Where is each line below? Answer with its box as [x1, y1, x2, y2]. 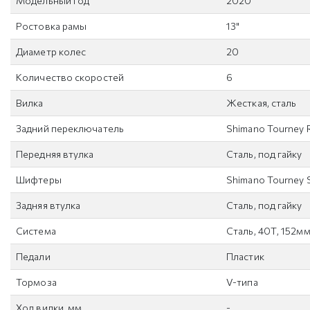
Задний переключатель [16, 122, 124, 134]
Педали [16, 250, 51, 262]
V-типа [226, 276, 258, 288]
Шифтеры [16, 174, 62, 185]
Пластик [226, 250, 264, 262]
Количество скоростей [16, 71, 124, 83]
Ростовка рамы [16, 20, 87, 32]
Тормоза [16, 276, 57, 288]
